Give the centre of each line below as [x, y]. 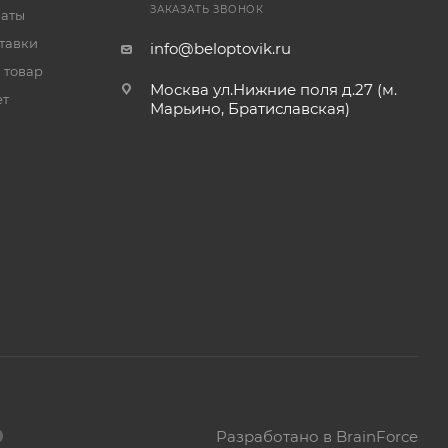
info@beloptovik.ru [220, 48]
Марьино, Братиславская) [249, 108]
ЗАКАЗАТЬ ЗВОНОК [206, 9]
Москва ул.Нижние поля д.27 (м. [273, 89]
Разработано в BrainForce [317, 436]
